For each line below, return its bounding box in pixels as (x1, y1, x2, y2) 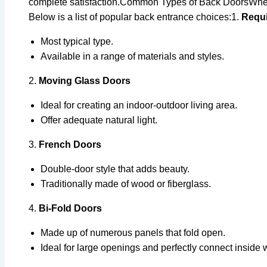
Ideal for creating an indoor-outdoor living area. (41, 100, 237, 110)
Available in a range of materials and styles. (41, 51, 224, 61)
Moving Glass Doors (39, 75, 131, 86)
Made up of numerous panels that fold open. (41, 227, 225, 238)
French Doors (39, 139, 101, 150)
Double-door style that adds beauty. (41, 163, 190, 174)
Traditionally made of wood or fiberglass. (41, 178, 211, 189)
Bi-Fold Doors (39, 203, 102, 213)
